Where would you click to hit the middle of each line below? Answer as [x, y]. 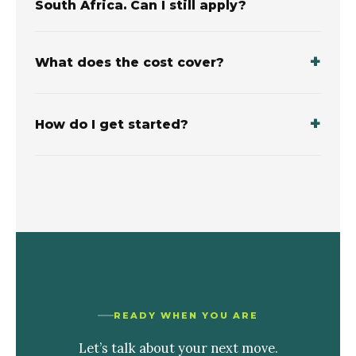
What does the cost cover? [130, 62]
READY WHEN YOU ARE [186, 315]
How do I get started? [112, 124]
